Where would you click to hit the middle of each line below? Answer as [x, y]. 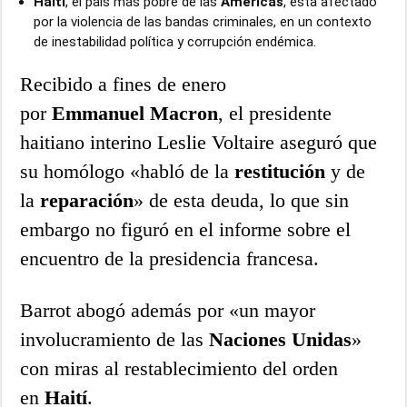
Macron [184, 114]
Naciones [248, 340]
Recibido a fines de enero [124, 84]
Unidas [322, 340]
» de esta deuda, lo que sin [242, 201]
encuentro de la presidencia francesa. [170, 259]
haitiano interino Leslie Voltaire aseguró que [199, 143]
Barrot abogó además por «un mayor [168, 311]
